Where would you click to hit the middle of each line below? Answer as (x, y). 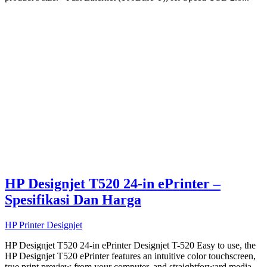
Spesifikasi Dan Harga (73, 200)
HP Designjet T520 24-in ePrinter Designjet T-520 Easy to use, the (130, 246)
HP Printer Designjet (44, 225)
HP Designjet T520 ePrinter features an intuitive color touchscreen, (130, 256)
